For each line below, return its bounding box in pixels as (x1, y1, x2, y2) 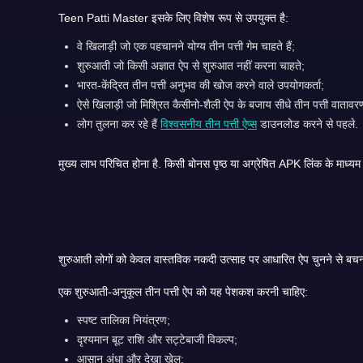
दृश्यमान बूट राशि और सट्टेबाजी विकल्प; (77, 332, 238, 346)
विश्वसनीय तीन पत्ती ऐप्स (160, 117, 258, 130)
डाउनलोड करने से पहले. (257, 117, 359, 130)
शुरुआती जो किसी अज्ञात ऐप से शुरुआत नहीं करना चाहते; (77, 58, 305, 72)
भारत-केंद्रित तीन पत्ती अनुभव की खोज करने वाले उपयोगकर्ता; (77, 78, 325, 92)
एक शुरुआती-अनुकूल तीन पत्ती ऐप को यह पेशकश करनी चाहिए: (58, 284, 308, 298)
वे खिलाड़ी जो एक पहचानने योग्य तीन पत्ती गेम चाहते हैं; (77, 39, 296, 53)
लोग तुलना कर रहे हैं (77, 117, 161, 130)
